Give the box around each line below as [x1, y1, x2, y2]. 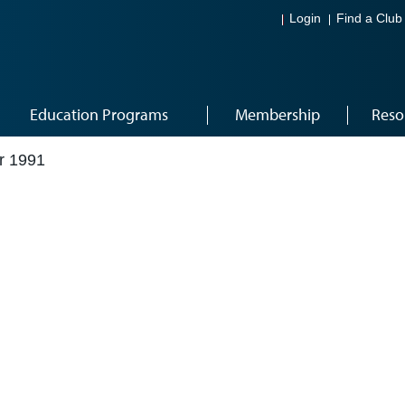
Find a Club [336, 12, 402, 26]
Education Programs [30, 104, 168, 125]
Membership [234, 104, 320, 125]
